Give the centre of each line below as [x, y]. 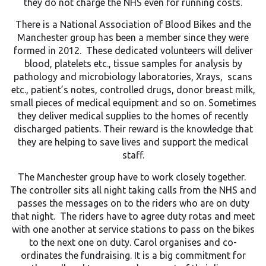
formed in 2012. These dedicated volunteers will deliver [133, 51]
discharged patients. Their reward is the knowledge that [133, 129]
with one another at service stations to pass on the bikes [133, 229]
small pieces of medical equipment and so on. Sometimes [133, 103]
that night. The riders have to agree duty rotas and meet [133, 216]
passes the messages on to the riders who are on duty [133, 203]
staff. [133, 155]
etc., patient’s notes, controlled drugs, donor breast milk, [133, 90]
